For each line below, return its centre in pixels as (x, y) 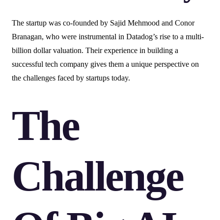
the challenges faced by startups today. (71, 78)
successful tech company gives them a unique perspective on (105, 64)
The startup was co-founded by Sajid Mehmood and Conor (103, 23)
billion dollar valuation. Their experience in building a (95, 51)
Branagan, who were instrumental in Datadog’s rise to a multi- (108, 37)
